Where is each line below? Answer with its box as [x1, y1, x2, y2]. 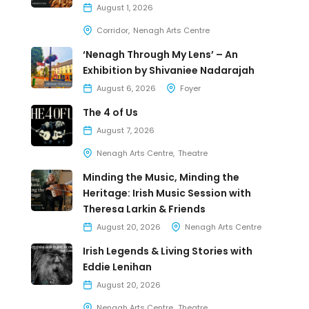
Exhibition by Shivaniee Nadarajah [83, 63, 255, 77]
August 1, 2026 [97, 2, 153, 13]
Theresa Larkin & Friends [83, 202, 206, 216]
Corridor [97, 25, 128, 36]
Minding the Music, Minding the [83, 170, 239, 184]
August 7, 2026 [97, 125, 154, 136]
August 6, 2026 [97, 83, 156, 94]
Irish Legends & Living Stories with [83, 244, 252, 258]
